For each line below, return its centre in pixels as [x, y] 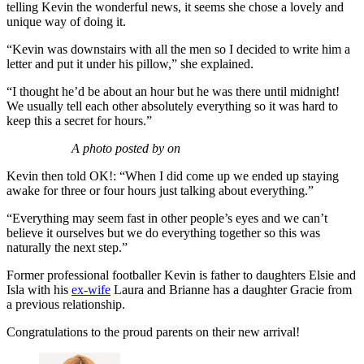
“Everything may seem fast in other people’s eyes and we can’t [167, 219]
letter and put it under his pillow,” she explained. [132, 64]
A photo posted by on [126, 149]
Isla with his [39, 290]
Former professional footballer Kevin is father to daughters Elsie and [181, 275]
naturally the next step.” [67, 248]
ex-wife [91, 290]
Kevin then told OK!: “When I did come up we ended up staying [173, 176]
